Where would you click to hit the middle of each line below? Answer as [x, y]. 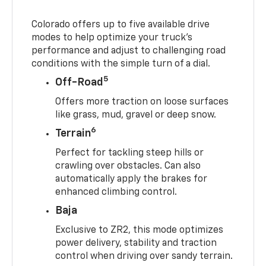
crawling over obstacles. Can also [128, 166]
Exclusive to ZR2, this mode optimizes [140, 230]
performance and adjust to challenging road [129, 51]
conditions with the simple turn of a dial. [121, 64]
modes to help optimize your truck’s [112, 38]
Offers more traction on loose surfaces [142, 102]
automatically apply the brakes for [132, 179]
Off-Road [80, 82]
